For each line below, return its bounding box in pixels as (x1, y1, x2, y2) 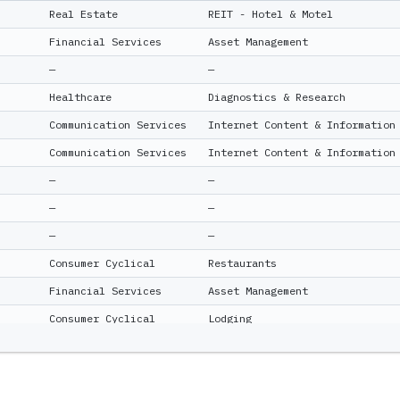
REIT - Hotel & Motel (208, 7, 333, 21)
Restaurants (208, 256, 277, 270)
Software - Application (208, 339, 346, 353)
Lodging (208, 312, 252, 325)
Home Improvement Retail (208, 367, 352, 380)
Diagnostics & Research (208, 90, 346, 104)
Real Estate (49, 7, 118, 21)
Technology (49, 339, 112, 353)
